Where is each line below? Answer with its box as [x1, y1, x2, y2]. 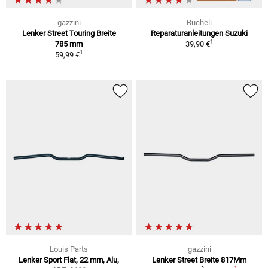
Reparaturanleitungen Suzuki [151, 29, 248, 38]
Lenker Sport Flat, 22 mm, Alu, [19, 255, 119, 264]
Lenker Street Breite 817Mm [152, 255, 246, 264]
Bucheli [187, 18, 212, 28]
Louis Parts [50, 244, 88, 254]
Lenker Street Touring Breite [22, 29, 116, 38]
